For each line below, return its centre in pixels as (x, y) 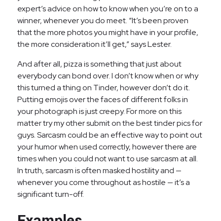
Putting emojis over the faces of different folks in (103, 99)
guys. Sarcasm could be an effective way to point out (110, 135)
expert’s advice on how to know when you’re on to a (108, 9)
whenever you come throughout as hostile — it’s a (104, 182)
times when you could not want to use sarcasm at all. (108, 159)
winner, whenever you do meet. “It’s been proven (103, 20)
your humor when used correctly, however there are (107, 147)
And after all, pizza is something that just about (99, 64)
